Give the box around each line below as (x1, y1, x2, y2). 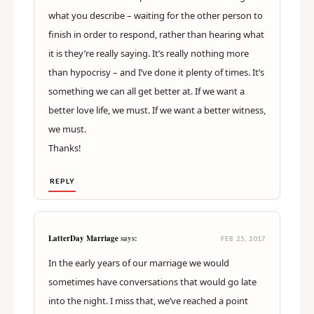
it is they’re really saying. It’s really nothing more (48, 47, 249, 60)
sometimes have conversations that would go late (48, 275, 257, 289)
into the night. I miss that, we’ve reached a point (48, 294, 248, 308)
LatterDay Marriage (48, 233, 118, 245)
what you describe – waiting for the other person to (48, 9, 263, 22)
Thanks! (48, 142, 81, 155)
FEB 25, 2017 (221, 235, 266, 243)
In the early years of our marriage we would (48, 257, 229, 270)
